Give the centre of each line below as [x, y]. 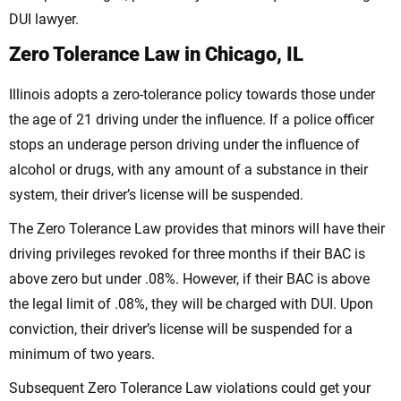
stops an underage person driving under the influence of [184, 145]
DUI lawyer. [44, 20]
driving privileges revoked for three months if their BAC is [187, 254]
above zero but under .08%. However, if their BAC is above [189, 279]
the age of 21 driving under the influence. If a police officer [192, 120]
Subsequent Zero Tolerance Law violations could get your [190, 388]
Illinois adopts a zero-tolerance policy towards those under [192, 95]
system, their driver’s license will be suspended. [156, 195]
